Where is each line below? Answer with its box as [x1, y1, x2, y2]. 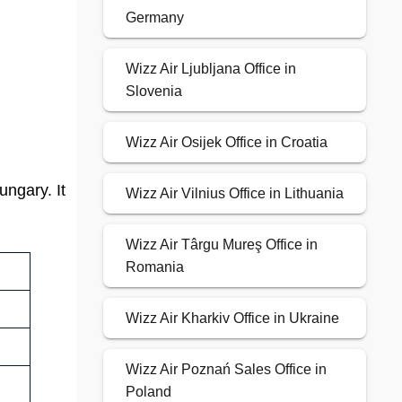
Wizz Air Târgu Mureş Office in [125, 237, 318, 253]
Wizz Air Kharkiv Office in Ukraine [125, 310, 339, 327]
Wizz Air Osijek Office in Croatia [125, 135, 328, 151]
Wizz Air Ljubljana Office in [125, 61, 296, 77]
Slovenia [125, 83, 182, 100]
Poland [125, 384, 171, 400]
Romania [125, 259, 184, 275]
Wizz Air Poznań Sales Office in [125, 362, 327, 378]
